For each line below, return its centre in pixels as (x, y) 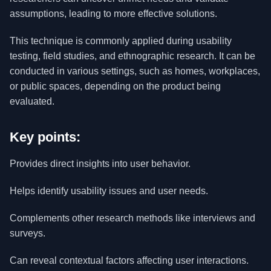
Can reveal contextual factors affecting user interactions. (129, 260)
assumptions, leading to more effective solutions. (113, 14)
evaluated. (32, 101)
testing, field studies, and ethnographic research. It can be (132, 56)
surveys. (28, 233)
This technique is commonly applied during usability (121, 41)
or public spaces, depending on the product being (115, 86)
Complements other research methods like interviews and (132, 218)
